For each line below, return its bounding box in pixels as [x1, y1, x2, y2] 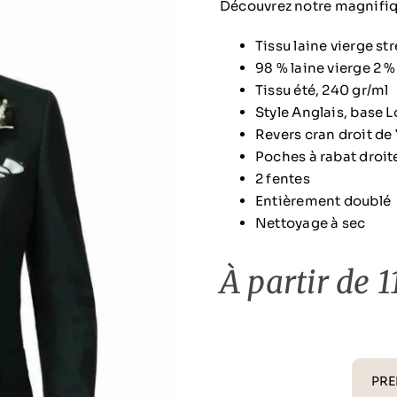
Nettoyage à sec [254, 214, 366, 231]
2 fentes [254, 170, 310, 187]
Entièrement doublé [254, 192, 392, 209]
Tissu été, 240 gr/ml [254, 82, 389, 98]
